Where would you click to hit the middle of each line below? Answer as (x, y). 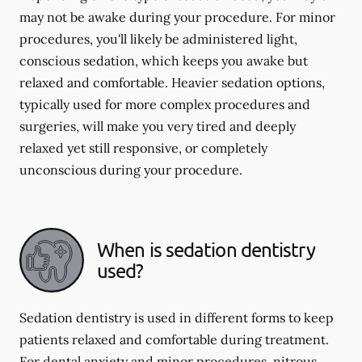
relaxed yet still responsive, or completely (143, 148)
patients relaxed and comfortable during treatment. (174, 339)
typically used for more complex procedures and (165, 104)
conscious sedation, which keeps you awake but (164, 61)
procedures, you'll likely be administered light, (158, 39)
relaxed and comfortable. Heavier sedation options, (172, 82)
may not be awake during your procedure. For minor (177, 17)
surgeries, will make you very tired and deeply (158, 126)
